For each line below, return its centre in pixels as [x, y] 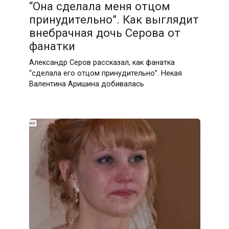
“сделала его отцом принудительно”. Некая [105, 74]
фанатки [52, 46]
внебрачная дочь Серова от [105, 33]
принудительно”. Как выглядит [114, 20]
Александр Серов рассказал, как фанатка [102, 63]
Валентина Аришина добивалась [86, 84]
